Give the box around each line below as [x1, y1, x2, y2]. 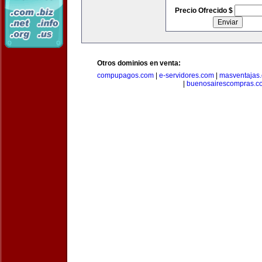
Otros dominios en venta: [97, 59, 181, 67]
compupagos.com [97, 71, 154, 80]
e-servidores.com [159, 71, 214, 80]
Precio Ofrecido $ [174, 6, 235, 15]
